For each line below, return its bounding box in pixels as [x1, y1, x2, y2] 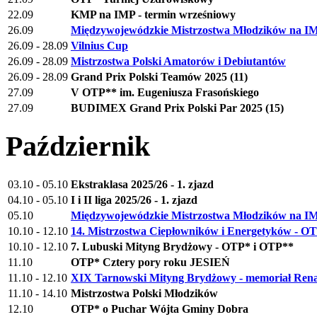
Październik [6, 130, 150, 163]
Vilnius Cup [71, 39, 128, 52]
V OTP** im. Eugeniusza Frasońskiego [71, 86, 259, 98]
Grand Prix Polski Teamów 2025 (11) [71, 70, 248, 83]
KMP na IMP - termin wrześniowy [71, 8, 236, 21]
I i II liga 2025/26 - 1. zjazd [71, 193, 197, 206]
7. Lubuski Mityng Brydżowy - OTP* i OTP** [71, 240, 294, 253]
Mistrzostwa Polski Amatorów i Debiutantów [71, 54, 286, 67]
